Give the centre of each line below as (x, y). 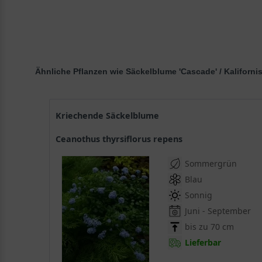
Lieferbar (203, 243)
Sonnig (199, 195)
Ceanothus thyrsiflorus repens (122, 139)
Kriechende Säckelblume (111, 116)
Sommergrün (211, 164)
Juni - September (218, 211)
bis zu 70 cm (210, 227)
